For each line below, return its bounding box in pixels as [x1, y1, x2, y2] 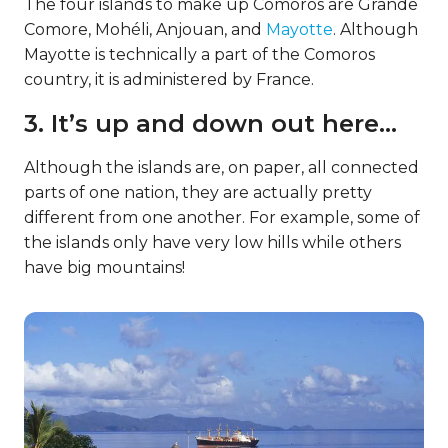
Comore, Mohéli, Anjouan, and [24, 20, 266, 39]
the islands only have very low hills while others [24, 233, 401, 252]
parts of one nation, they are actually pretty [24, 183, 372, 202]
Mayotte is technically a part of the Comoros [24, 45, 375, 64]
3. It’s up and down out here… [24, 109, 397, 138]
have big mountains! [24, 258, 185, 277]
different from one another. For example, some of [24, 208, 420, 227]
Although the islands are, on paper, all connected [24, 158, 419, 177]
